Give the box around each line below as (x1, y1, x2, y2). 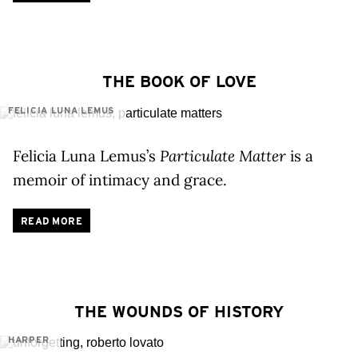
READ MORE (21, 214, 83, 227)
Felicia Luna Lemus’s (13, 145, 160, 165)
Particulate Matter (160, 145, 286, 165)
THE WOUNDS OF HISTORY (74, 301, 284, 321)
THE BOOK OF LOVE (101, 71, 257, 91)
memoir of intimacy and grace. (13, 169, 227, 189)
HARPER (8, 334, 50, 346)
